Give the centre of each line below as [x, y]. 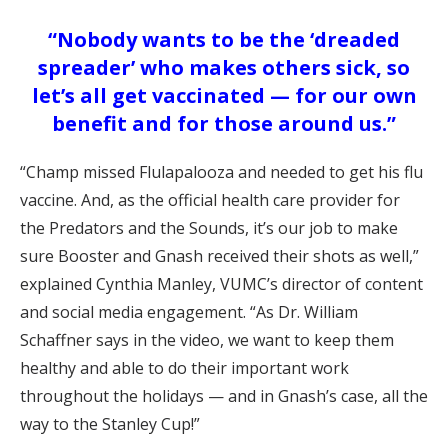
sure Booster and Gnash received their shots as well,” [219, 256]
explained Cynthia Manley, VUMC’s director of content [221, 284]
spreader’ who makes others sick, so [224, 68]
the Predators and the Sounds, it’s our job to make [209, 228]
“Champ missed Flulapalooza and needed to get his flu [221, 172]
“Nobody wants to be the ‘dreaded [224, 40]
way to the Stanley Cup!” [110, 424]
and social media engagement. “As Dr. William [189, 312]
